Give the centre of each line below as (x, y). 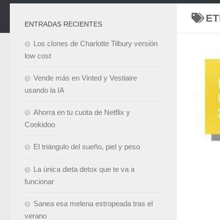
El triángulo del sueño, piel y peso (87, 147)
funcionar (39, 181)
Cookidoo (40, 124)
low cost (38, 56)
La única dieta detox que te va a (84, 169)
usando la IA (44, 90)
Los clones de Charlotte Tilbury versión (96, 43)
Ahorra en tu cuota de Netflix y (82, 112)
